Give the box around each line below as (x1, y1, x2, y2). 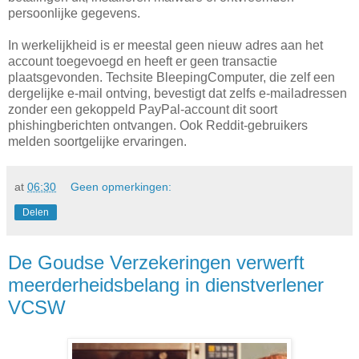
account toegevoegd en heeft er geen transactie (8, 54, 277, 69)
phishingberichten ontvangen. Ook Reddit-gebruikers (8, 119, 308, 133)
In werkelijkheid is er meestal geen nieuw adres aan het (8, 38, 323, 53)
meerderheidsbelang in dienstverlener (8, 274, 324, 296)
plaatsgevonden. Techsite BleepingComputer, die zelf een (8, 71, 335, 85)
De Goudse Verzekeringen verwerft (8, 252, 305, 274)
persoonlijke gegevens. (8, 6, 140, 21)
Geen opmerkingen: (71, 180, 172, 194)
